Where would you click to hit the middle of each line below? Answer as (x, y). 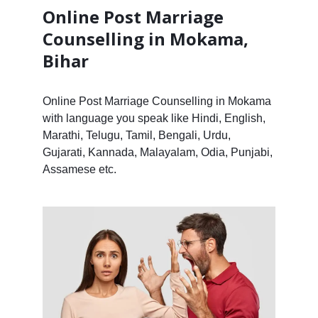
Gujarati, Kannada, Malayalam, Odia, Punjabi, (157, 152)
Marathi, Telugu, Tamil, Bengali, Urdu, (136, 135)
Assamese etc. (79, 169)
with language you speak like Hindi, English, (154, 118)
